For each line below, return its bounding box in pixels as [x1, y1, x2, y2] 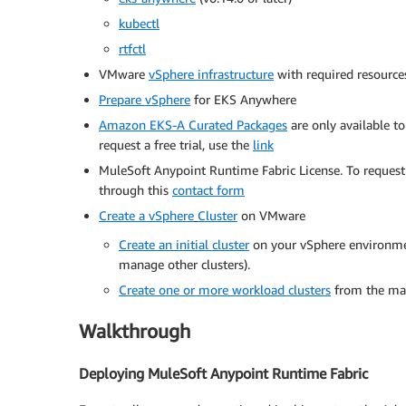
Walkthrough [79, 319, 190, 343]
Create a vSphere [99, 208, 194, 224]
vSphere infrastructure [149, 66, 274, 82]
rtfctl [119, 41, 146, 57]
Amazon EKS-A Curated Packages [99, 117, 287, 133]
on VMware [237, 208, 305, 224]
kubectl [119, 15, 159, 32]
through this [99, 182, 172, 198]
